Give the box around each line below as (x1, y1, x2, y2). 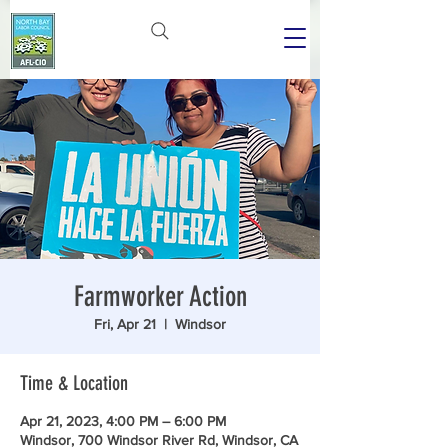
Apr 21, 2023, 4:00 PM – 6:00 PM (20, 413, 226, 429)
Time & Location (20, 371, 128, 395)
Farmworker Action (73, 280, 247, 313)
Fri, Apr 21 (94, 316, 156, 332)
